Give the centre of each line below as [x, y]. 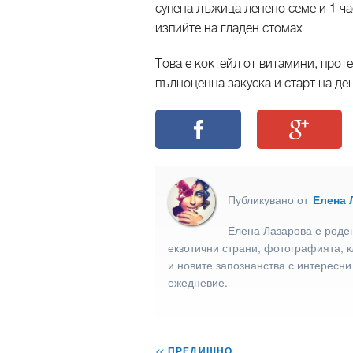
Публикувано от [269, 200]
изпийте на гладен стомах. [230, 28]
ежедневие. [199, 282]
